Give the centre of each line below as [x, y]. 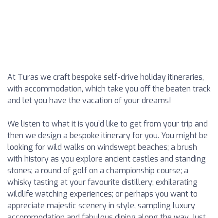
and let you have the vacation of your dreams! [89, 100]
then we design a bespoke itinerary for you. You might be [108, 136]
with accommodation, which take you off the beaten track [109, 89]
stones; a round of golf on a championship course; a [98, 171]
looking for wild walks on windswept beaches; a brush [102, 147]
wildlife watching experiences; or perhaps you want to [102, 194]
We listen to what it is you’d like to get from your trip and [108, 124]
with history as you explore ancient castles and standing [107, 159]
